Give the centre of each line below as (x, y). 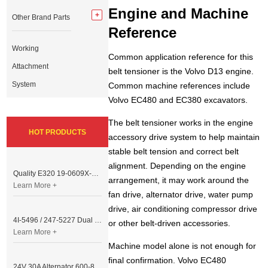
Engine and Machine (179, 14)
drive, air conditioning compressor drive (183, 209)
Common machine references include (179, 86)
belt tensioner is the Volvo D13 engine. (181, 71)
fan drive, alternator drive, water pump (181, 195)
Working (26, 48)
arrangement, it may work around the (179, 180)
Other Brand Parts (41, 17)
